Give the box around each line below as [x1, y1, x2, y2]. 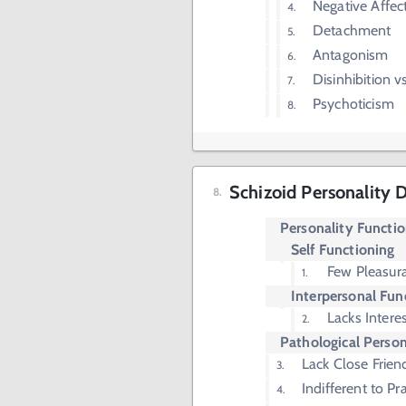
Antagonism [313, 46, 389, 63]
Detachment [313, 22, 391, 39]
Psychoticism [313, 95, 394, 112]
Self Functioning [291, 241, 395, 258]
